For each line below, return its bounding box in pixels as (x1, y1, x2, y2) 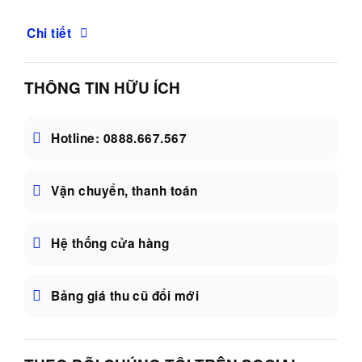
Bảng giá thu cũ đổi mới (51, 287, 200, 305)
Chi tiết (27, 23, 72, 42)
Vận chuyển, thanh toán (51, 182, 198, 200)
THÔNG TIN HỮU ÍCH (24, 76, 180, 99)
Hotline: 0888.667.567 (51, 129, 187, 148)
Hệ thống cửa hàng (51, 234, 170, 253)
